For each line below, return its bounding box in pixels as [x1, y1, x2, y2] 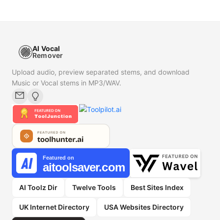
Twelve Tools [72, 183, 116, 192]
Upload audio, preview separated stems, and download [12, 68, 190, 77]
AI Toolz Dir [19, 183, 57, 192]
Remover [32, 51, 63, 60]
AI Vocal [32, 44, 60, 53]
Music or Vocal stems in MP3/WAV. [12, 79, 121, 87]
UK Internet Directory [19, 203, 89, 212]
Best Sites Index [131, 183, 184, 192]
